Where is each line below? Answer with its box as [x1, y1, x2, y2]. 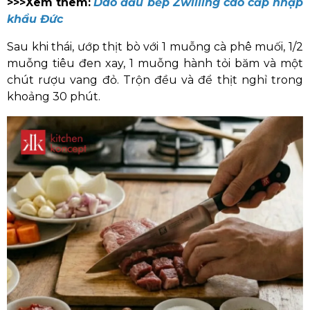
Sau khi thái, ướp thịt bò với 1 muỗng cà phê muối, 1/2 [7, 40, 303, 53]
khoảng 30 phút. [7, 90, 100, 103]
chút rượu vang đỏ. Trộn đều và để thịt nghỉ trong [7, 73, 303, 86]
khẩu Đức [7, 12, 63, 26]
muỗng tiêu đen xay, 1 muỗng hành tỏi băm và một [7, 57, 303, 70]
